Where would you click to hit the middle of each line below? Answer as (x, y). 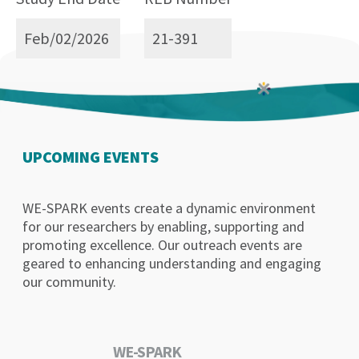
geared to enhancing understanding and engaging (172, 264)
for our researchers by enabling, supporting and (164, 227)
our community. (70, 282)
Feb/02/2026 (67, 38)
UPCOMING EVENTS (91, 157)
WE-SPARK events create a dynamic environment (169, 208)
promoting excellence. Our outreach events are (163, 245)
